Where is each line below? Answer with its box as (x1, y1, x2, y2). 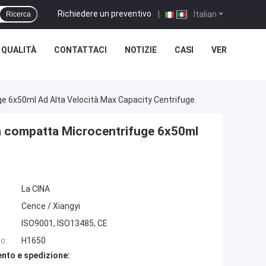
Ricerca (6, 10, 31, 18)
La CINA (21, 184, 50, 194)
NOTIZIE (125, 45, 157, 55)
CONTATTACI (54, 45, 107, 55)
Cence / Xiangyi (21, 201, 80, 211)
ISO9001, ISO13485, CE (21, 218, 107, 229)
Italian (192, 9, 217, 19)
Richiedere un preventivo (58, 8, 151, 18)
